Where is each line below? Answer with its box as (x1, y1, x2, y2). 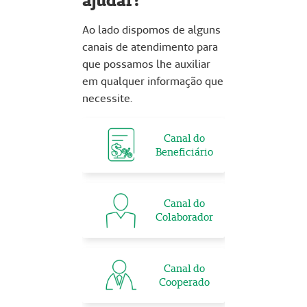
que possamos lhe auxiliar (82, 57, 210, 71)
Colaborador (155, 210, 213, 223)
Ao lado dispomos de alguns (82, 23, 221, 37)
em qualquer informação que (82, 74, 223, 88)
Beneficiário (155, 145, 213, 158)
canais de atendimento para (82, 40, 218, 54)
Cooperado (158, 275, 210, 288)
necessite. (82, 91, 132, 106)
